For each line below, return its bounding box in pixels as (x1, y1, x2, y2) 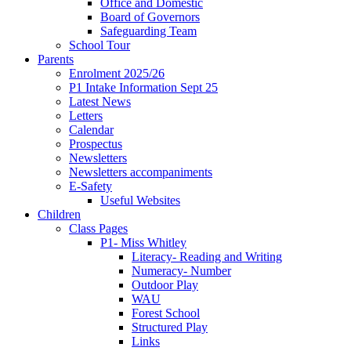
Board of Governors (100, 9, 200, 24)
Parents (38, 52, 74, 66)
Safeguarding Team (100, 24, 197, 38)
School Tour (69, 38, 130, 52)
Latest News (69, 94, 131, 108)
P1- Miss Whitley (100, 235, 186, 249)
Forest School (132, 306, 200, 320)
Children (38, 207, 81, 221)
